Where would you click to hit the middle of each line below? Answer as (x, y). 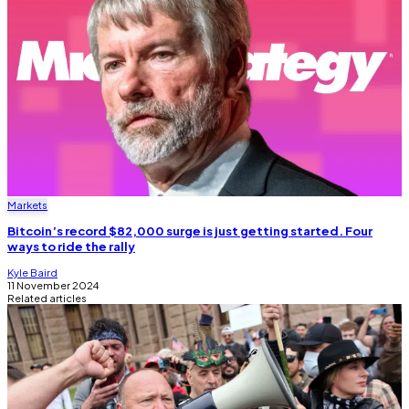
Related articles (47, 298)
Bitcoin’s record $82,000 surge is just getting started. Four (190, 231)
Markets (27, 205)
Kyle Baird (32, 273)
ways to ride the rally (71, 246)
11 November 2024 (53, 285)
